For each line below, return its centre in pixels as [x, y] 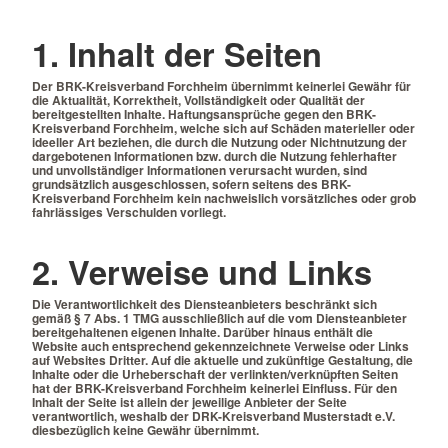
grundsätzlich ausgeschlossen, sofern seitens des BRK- [191, 184]
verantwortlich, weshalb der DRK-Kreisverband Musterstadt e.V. [213, 415]
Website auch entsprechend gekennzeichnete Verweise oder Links [220, 345]
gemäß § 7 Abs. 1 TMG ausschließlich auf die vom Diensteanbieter [219, 317]
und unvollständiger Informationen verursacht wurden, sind [199, 170]
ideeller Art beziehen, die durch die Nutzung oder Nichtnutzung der [219, 142]
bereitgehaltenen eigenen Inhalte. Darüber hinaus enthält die [202, 331]
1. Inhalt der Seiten [177, 54]
